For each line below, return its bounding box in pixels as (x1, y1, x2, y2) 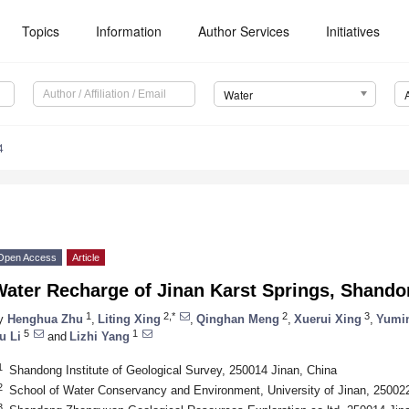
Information (96, 22, 163, 40)
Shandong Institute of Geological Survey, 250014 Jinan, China (8, 362, 337, 377)
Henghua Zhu (7, 311, 83, 326)
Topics (22, 22, 60, 40)
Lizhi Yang (69, 329, 130, 343)
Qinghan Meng (196, 311, 279, 326)
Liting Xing (98, 311, 161, 326)
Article (72, 252, 100, 264)
